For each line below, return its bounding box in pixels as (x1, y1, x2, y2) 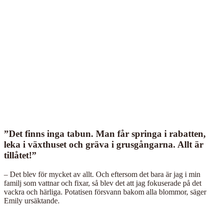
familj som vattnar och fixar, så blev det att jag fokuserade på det (4, 178, 201, 187)
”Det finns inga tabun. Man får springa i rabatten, (4, 128, 206, 139)
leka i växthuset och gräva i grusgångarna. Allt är (4, 139, 203, 150)
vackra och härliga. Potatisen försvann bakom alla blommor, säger (4, 187, 206, 196)
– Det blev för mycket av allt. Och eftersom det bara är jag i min (4, 170, 200, 178)
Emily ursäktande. (4, 196, 60, 205)
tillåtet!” (4, 150, 37, 160)
